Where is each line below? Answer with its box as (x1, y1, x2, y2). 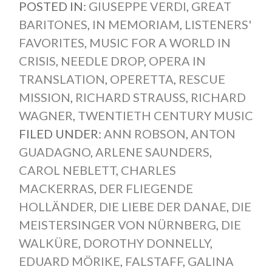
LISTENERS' (184, 17, 251, 32)
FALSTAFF (124, 254, 183, 269)
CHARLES (120, 163, 176, 178)
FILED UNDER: (18, 126, 104, 141)
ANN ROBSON (103, 126, 186, 141)
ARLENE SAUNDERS (95, 144, 209, 160)
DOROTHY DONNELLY (83, 236, 210, 251)
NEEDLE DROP (60, 53, 144, 69)
